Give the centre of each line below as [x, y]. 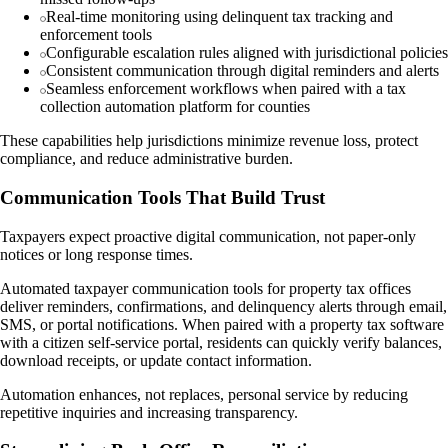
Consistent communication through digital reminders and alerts [242, 71]
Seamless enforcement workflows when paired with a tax [226, 89]
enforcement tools [96, 35]
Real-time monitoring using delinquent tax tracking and [219, 17]
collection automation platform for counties [175, 107]
